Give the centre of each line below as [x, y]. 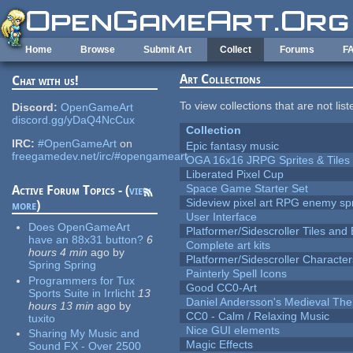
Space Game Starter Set [247, 189]
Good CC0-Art [222, 288]
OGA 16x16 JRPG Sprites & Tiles [268, 160]
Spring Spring [63, 265]
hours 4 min [58, 253]
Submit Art [167, 50]
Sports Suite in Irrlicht [82, 293]
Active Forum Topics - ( [71, 191]
